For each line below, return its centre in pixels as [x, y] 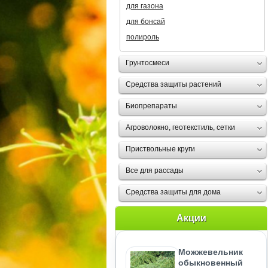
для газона [145, 6]
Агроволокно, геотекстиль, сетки [180, 127]
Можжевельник [211, 252]
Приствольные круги [160, 149]
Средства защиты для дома [173, 192]
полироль [143, 37]
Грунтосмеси [147, 63]
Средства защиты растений [173, 84]
